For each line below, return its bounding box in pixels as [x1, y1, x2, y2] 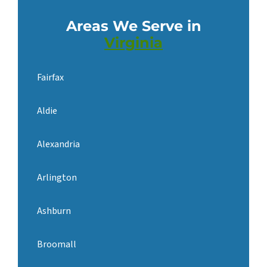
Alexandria [37, 138, 80, 151]
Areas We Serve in [66, 17, 201, 35]
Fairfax [37, 71, 64, 85]
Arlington [37, 171, 77, 185]
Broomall [37, 238, 76, 252]
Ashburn [37, 204, 71, 218]
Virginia [104, 34, 163, 52]
